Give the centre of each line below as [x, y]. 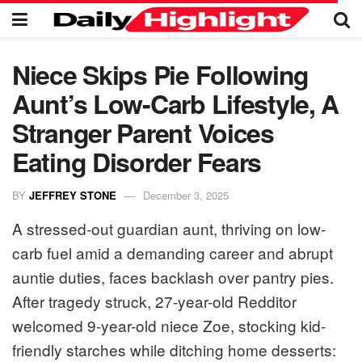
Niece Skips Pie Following [160, 74]
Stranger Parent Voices [143, 133]
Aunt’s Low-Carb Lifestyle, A [176, 103]
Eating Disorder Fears [137, 162]
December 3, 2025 [186, 195]
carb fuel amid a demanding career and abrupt [173, 252]
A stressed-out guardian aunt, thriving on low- [169, 228]
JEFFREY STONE [73, 195]
